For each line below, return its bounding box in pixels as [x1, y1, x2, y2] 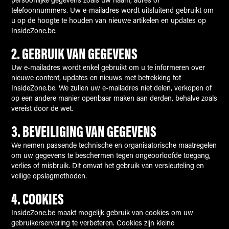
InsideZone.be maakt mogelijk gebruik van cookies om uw [11, 210, 194, 217]
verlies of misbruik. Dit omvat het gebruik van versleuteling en [11, 163, 204, 170]
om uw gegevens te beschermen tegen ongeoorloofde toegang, [11, 152, 211, 160]
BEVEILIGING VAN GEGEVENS [22, 125, 157, 141]
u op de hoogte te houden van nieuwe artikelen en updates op [11, 17, 207, 25]
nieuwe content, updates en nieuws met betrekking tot [11, 75, 181, 82]
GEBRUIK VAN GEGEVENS [22, 47, 138, 63]
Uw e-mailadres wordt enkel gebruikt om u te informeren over [11, 64, 205, 72]
